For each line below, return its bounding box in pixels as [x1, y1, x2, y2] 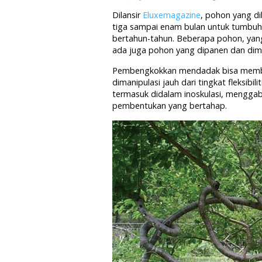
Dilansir [112, 9, 140, 20]
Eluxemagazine [140, 9, 201, 20]
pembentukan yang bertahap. [112, 100, 227, 111]
